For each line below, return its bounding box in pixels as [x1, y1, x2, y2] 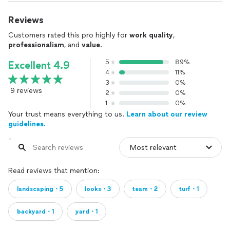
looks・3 [85, 185, 111, 193]
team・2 [132, 185, 158, 193]
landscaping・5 [17, 185, 63, 193]
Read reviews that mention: [8, 166, 100, 175]
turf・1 [179, 185, 199, 193]
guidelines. [8, 120, 46, 128]
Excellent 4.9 [8, 59, 70, 71]
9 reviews [10, 86, 42, 95]
